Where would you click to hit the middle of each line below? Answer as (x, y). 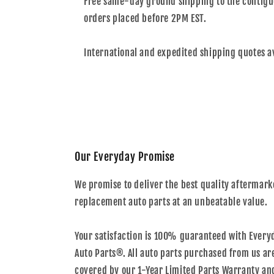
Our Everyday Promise (125, 157)
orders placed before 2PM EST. (145, 18)
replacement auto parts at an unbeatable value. (171, 202)
